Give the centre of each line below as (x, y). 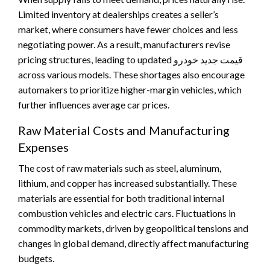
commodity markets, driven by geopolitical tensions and (133, 228)
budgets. (36, 258)
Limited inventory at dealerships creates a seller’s (118, 14)
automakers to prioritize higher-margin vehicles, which (130, 89)
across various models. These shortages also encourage (131, 74)
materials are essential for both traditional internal (121, 198)
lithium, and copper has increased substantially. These (127, 183)
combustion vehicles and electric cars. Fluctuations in (127, 213)
